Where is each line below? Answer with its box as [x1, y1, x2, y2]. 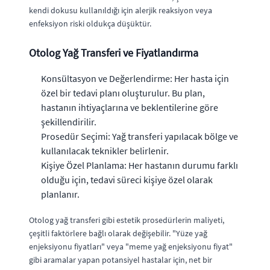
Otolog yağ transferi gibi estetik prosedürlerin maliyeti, [29, 214, 224, 225]
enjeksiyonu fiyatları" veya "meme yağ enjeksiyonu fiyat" [29, 240, 233, 252]
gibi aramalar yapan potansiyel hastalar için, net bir [29, 254, 212, 265]
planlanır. [41, 187, 80, 200]
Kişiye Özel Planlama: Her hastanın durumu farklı [41, 159, 238, 171]
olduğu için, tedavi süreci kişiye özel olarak [41, 173, 213, 186]
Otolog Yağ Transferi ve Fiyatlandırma [29, 45, 198, 60]
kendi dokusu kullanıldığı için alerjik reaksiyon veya [29, 4, 212, 16]
